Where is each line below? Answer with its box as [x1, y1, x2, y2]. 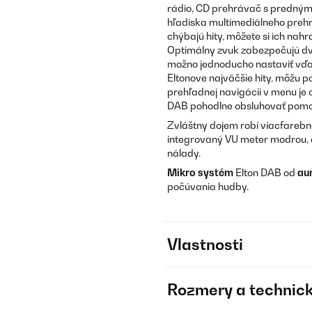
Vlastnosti [167, 235, 243, 253]
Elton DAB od [233, 166, 297, 178]
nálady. [167, 147, 201, 159]
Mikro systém [167, 166, 233, 178]
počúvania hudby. [167, 180, 249, 192]
